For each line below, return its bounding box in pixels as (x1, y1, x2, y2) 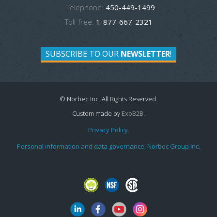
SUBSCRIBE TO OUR (46, 48, 121, 59)
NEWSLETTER (121, 48, 170, 59)
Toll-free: (64, 17, 94, 27)
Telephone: (66, 2, 104, 12)
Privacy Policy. (88, 125, 129, 134)
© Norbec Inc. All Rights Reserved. (60, 94, 157, 103)
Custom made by (72, 109, 122, 118)
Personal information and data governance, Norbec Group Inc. (17, 142, 200, 151)
